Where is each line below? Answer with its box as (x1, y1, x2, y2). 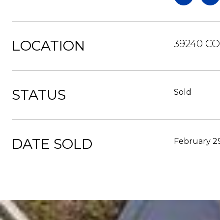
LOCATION (12, 37, 85, 54)
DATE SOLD (12, 136, 92, 152)
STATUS (12, 86, 66, 103)
